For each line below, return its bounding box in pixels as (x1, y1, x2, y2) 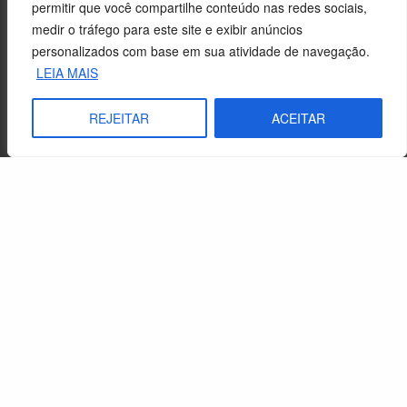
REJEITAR (89, 109, 150, 127)
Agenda (14, 243, 65, 265)
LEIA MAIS (36, 64, 98, 82)
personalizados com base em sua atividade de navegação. (32, 42, 370, 60)
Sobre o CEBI (14, 200, 118, 224)
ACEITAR (271, 109, 325, 127)
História (14, 318, 64, 340)
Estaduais (14, 281, 78, 303)
